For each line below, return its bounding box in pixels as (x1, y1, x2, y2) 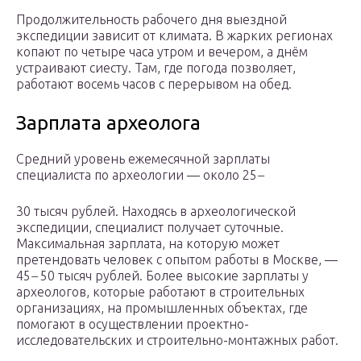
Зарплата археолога (16, 112, 201, 135)
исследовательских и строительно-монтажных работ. (16, 333, 338, 348)
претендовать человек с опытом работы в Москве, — (16, 252, 338, 268)
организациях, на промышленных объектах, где (16, 301, 308, 316)
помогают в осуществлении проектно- (16, 317, 249, 332)
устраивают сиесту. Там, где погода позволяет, (16, 60, 296, 76)
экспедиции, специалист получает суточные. (16, 220, 284, 235)
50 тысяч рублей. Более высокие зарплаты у (37, 268, 309, 284)
